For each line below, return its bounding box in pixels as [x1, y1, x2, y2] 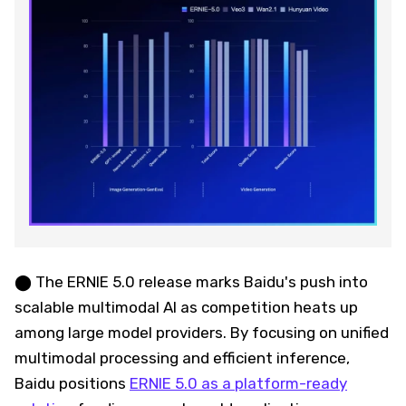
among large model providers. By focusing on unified [14, 323, 389, 342]
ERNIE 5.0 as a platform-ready [130, 373, 347, 392]
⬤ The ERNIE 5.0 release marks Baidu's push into [14, 272, 368, 291]
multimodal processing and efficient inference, [14, 348, 350, 367]
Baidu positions [14, 373, 130, 392]
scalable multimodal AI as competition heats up [14, 297, 358, 316]
